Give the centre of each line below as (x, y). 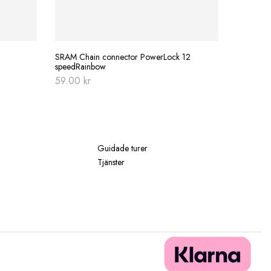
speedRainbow (80, 66)
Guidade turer (123, 148)
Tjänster (111, 162)
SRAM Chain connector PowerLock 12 (123, 57)
